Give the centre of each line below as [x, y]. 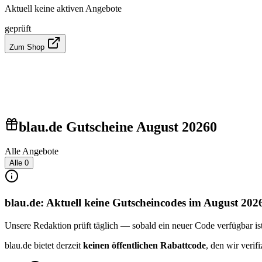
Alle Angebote [32, 151]
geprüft [18, 28]
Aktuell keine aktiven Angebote [63, 8]
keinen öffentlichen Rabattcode [144, 245]
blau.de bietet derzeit [44, 245]
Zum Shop [28, 47]
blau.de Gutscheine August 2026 [114, 127]
